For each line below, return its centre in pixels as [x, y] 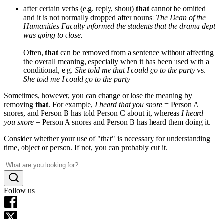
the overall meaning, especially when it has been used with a [116, 61]
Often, [34, 53]
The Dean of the [181, 17]
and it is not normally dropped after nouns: [90, 17]
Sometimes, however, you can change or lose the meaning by [98, 96]
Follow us [19, 190]
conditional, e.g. [49, 70]
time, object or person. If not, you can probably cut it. [86, 147]
